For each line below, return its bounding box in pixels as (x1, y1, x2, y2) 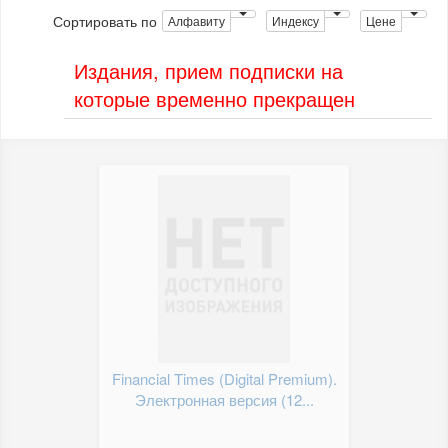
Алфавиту (168, 12, 225, 29)
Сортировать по (53, 11, 157, 31)
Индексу (272, 12, 319, 29)
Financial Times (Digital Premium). (111, 368, 337, 389)
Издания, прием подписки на (74, 56, 343, 85)
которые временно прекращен (74, 84, 355, 113)
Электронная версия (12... (134, 389, 314, 410)
